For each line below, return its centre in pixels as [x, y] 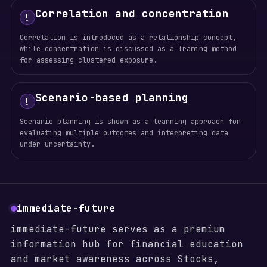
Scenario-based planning [112, 97]
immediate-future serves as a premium [118, 229]
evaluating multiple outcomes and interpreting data [124, 133]
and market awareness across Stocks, [115, 259]
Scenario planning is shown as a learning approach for [130, 122]
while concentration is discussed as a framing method [128, 49]
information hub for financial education [127, 244]
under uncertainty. [57, 144]
